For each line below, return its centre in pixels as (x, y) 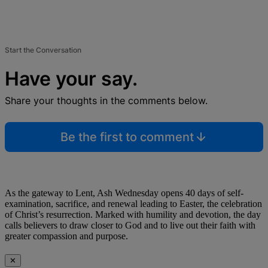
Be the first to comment (127, 137)
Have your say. (71, 79)
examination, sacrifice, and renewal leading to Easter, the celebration (133, 204)
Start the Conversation (43, 50)
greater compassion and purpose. (66, 236)
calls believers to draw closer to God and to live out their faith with (130, 226)
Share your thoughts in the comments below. (106, 101)
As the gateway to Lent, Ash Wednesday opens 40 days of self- (124, 193)
